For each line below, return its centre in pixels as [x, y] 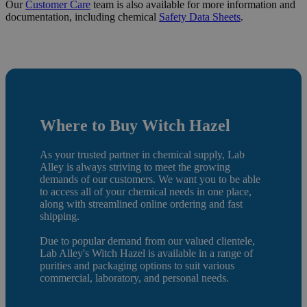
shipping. [60, 216]
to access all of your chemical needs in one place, [146, 191]
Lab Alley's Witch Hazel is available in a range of [146, 253]
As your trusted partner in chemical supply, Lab [142, 154]
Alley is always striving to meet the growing [135, 167]
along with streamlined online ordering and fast [141, 204]
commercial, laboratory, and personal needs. [134, 278]
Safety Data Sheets [200, 16]
